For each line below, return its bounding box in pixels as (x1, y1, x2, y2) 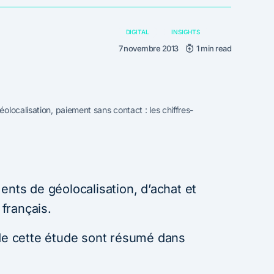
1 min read (196, 43, 231, 54)
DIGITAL (125, 28, 150, 36)
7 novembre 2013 (118, 43, 179, 54)
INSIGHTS (171, 28, 201, 36)
